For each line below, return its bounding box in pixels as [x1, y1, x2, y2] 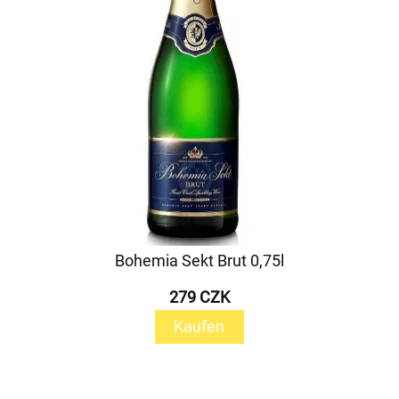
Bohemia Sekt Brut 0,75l [114, 251, 284, 270]
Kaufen [174, 317, 225, 336]
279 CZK [168, 288, 230, 306]
